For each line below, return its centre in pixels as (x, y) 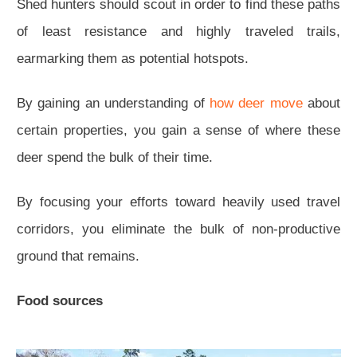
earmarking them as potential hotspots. (133, 58)
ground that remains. (78, 256)
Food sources (60, 300)
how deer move (256, 103)
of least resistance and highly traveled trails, (178, 31)
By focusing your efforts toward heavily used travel (178, 202)
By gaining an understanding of (113, 103)
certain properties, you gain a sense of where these (178, 130)
